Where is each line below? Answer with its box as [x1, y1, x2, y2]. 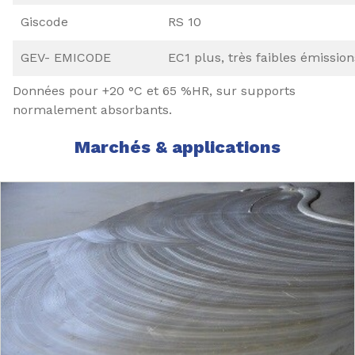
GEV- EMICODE [21, 50, 111, 66]
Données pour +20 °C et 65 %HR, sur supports [13, 83, 296, 99]
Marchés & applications [74, 137, 281, 158]
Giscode [21, 14, 68, 30]
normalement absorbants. [13, 102, 172, 118]
